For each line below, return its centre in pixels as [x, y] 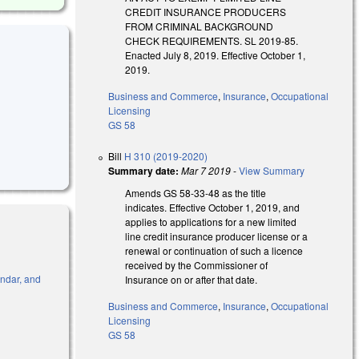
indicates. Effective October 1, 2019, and [213, 207]
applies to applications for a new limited [211, 221]
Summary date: [144, 170]
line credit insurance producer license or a [217, 236]
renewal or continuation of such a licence [214, 250]
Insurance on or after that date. [192, 279]
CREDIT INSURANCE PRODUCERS [206, 11]
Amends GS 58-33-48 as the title [196, 192]
